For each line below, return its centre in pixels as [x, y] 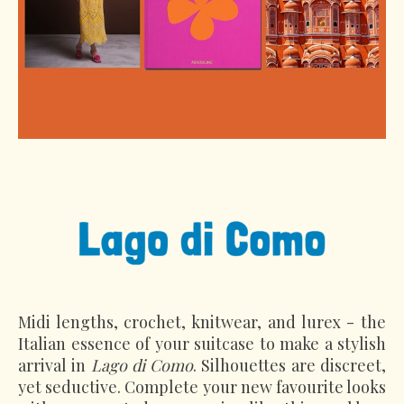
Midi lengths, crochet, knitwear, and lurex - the [202, 321]
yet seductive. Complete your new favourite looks [202, 386]
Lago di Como [142, 365]
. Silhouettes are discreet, [290, 365]
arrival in [55, 365]
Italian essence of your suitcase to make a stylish [202, 343]
